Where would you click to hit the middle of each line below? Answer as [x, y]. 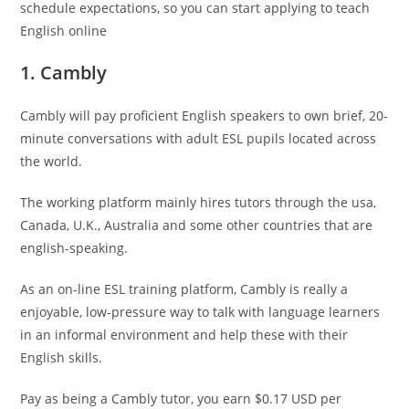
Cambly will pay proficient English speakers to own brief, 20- [204, 115]
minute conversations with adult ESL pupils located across [199, 138]
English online [64, 31]
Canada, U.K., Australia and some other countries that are [197, 225]
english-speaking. [74, 248]
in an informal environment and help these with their [184, 335]
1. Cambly [64, 73]
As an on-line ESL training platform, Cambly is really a [184, 289]
